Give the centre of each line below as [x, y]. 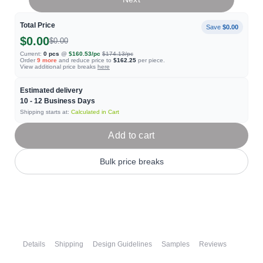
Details [34, 244]
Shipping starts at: [45, 112]
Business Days [69, 101]
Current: [31, 54]
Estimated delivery [51, 90]
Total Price [38, 25]
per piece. [151, 60]
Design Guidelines [122, 244]
